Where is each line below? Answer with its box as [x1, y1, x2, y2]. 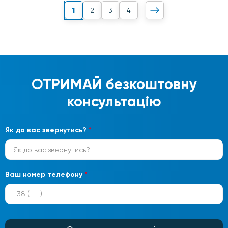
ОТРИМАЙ [31, 75, 102, 93]
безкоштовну [102, 75, 197, 93]
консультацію [67, 92, 161, 110]
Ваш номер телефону [5, 169, 84, 179]
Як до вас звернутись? [5, 125, 89, 134]
